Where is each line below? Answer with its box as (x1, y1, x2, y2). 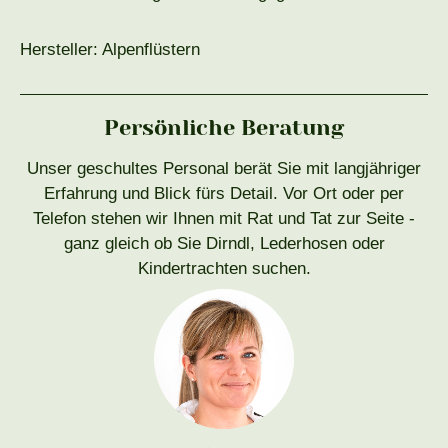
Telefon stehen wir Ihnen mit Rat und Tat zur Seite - (33, 209, 415, 229)
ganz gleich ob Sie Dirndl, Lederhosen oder (63, 234, 385, 254)
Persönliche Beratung (104, 115, 344, 141)
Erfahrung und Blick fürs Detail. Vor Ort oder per (44, 184, 404, 204)
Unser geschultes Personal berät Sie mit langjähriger (27, 159, 421, 179)
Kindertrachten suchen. (137, 259, 311, 279)
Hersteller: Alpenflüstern (20, 40, 200, 60)
